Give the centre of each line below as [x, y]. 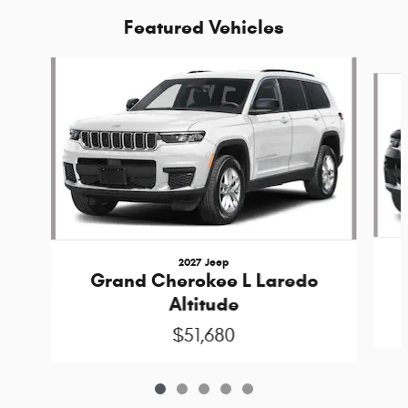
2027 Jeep [204, 261]
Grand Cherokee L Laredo [204, 280]
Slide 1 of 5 [37, 66]
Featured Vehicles [204, 27]
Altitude [204, 304]
